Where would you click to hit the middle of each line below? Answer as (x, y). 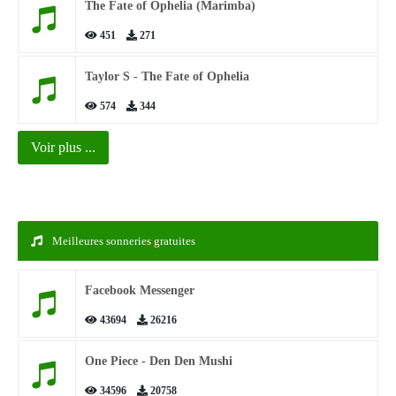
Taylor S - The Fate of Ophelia (167, 76)
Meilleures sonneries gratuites (122, 241)
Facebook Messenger (140, 290)
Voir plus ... (63, 147)
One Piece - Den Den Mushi (159, 361)
